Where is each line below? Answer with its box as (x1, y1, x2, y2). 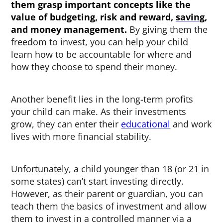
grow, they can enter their (11, 118, 121, 130)
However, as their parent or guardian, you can (11, 188, 204, 200)
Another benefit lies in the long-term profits (11, 93, 194, 105)
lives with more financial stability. (11, 130, 152, 142)
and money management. (11, 23, 130, 35)
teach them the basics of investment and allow (11, 200, 207, 212)
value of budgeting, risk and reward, (11, 11, 176, 23)
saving (176, 11, 205, 23)
